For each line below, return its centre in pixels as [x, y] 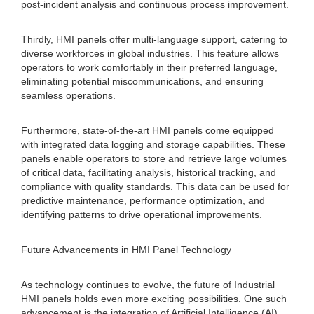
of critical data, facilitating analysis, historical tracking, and [149, 172]
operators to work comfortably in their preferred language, [149, 67]
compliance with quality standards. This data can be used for [155, 186]
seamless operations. [68, 95]
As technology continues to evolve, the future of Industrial [148, 285]
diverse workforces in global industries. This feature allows [150, 53]
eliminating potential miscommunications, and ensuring [142, 81]
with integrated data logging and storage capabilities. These [153, 144]
